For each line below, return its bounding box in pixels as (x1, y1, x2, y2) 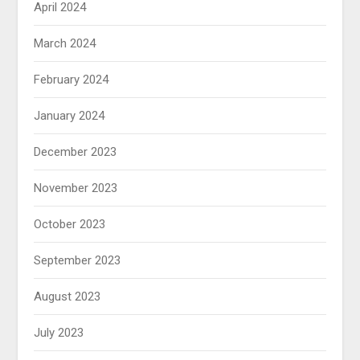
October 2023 (34, 217, 106, 232)
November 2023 (34, 181, 118, 196)
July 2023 (34, 325, 84, 341)
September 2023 (34, 253, 121, 268)
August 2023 (34, 289, 101, 305)
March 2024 (34, 36, 96, 51)
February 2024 (34, 72, 109, 88)
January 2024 (34, 108, 105, 124)
